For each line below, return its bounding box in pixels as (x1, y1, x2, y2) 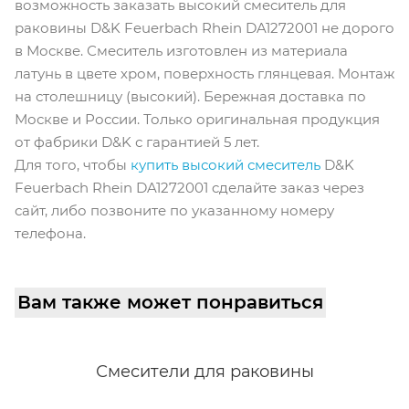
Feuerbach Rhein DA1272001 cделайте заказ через (15, 179, 364, 197)
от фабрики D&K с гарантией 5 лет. (15, 133, 259, 152)
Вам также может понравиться (17, 291, 323, 314)
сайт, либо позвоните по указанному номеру (15, 202, 334, 220)
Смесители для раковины (95, 362, 314, 383)
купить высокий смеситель (131, 156, 320, 174)
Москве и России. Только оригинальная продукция (15, 110, 380, 129)
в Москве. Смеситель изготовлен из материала (15, 42, 348, 60)
